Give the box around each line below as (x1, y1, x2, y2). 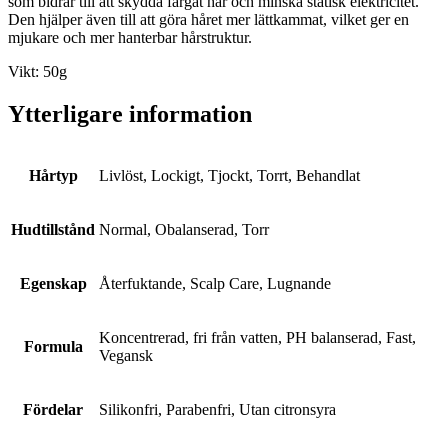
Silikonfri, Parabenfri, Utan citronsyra (99, 400, 336, 418)
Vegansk (99, 346, 153, 364)
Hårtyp (28, 166, 78, 184)
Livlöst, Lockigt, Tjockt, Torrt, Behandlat (99, 166, 360, 184)
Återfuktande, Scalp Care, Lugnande (99, 274, 331, 292)
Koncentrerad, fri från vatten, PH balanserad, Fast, (99, 328, 416, 346)
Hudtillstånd (11, 220, 95, 238)
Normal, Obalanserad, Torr (99, 220, 269, 238)
